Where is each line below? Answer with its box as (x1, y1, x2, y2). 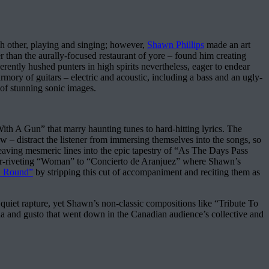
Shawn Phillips (147, 39, 204, 50)
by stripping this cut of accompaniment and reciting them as (33, 166, 260, 177)
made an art (204, 39, 250, 50)
